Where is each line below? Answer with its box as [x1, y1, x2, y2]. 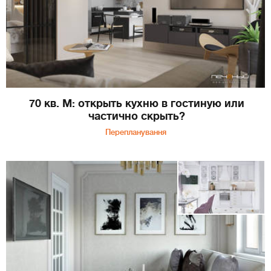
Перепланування [105, 128, 166, 137]
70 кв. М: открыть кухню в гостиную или [28, 97, 244, 110]
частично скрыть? [88, 110, 185, 123]
